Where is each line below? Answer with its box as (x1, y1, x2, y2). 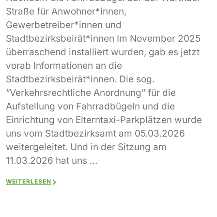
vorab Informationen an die (6, 60, 122, 71)
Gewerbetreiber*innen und (6, 19, 122, 31)
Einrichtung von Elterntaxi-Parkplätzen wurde (6, 114, 202, 125)
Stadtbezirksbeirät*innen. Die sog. (6, 73, 155, 85)
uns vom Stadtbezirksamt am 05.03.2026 (6, 127, 185, 139)
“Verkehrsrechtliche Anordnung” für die (6, 87, 176, 98)
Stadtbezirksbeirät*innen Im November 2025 (6, 32, 201, 44)
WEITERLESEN (6, 177, 51, 185)
